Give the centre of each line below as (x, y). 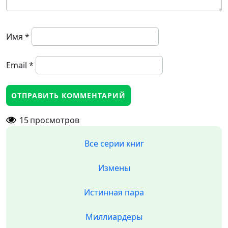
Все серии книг (114, 144)
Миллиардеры (114, 217)
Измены (114, 168)
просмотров (55, 120)
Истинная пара (114, 192)
